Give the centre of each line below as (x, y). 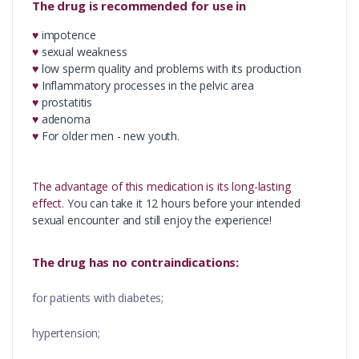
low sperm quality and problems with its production (169, 69)
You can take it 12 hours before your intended (182, 204)
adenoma (64, 119)
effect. (48, 204)
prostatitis (65, 103)
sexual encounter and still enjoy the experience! (152, 220)
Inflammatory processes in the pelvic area (146, 86)
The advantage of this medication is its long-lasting (161, 187)
